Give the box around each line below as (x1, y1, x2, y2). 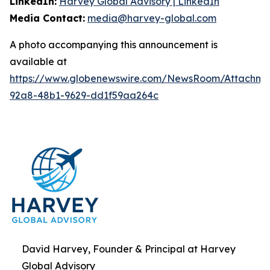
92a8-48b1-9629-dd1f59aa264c (10, 89, 159, 101)
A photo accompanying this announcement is (10, 38, 218, 51)
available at (10, 55, 67, 67)
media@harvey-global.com (87, 11, 216, 24)
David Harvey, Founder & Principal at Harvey (22, 242, 236, 255)
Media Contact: (10, 11, 85, 24)
